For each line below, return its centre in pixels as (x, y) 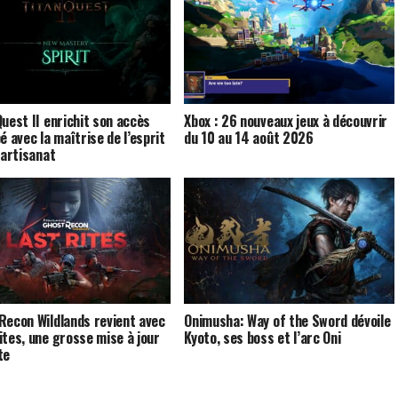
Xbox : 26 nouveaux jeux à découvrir (286, 120)
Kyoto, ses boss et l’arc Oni (263, 337)
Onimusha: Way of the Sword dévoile (287, 320)
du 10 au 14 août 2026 (249, 137)
